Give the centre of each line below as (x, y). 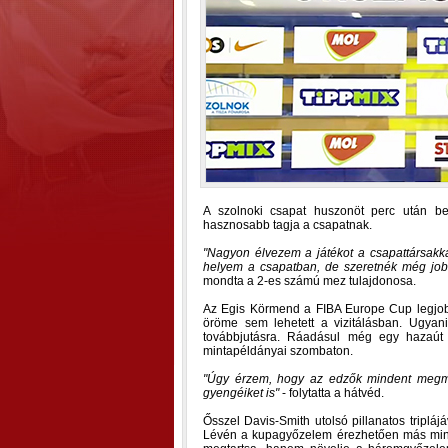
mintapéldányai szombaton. (278, 351)
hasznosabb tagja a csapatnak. (287, 225)
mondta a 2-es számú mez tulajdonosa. (309, 281)
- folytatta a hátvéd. (331, 393)
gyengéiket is (239, 393)
